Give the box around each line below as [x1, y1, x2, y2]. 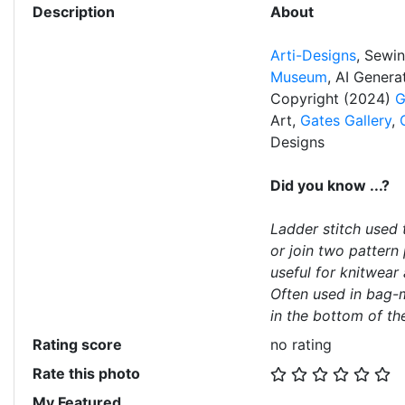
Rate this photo [33, 364, 140, 382]
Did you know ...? [269, 176, 390, 194]
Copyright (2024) [269, 89, 395, 108]
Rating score [33, 335, 122, 353]
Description [33, 3, 115, 21]
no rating [269, 335, 332, 353]
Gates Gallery [299, 111, 391, 129]
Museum [269, 68, 327, 86]
